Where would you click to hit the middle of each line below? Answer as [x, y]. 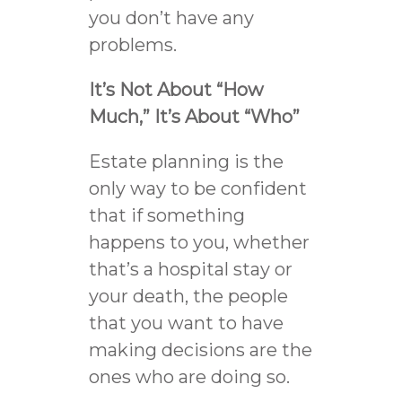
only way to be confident [197, 188]
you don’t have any [171, 17]
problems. [132, 44]
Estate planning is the [186, 161]
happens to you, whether [199, 242]
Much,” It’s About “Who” [194, 116]
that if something [166, 215]
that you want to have [186, 323]
